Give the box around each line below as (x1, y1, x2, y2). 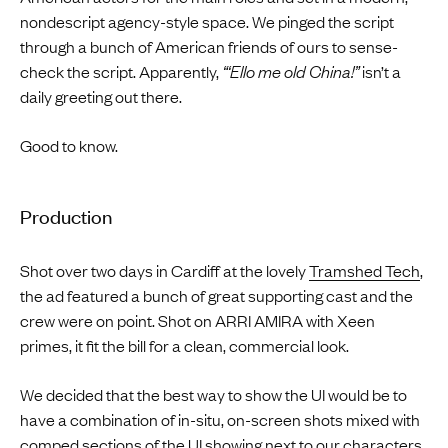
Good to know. (20, 133, 118, 156)
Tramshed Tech (309, 258, 420, 281)
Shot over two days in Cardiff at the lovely (20, 258, 309, 281)
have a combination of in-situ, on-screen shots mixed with (20, 407, 420, 430)
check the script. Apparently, (20, 59, 219, 82)
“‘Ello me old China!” (219, 59, 359, 82)
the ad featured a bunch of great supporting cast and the (20, 283, 413, 306)
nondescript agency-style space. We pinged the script (20, 9, 394, 32)
